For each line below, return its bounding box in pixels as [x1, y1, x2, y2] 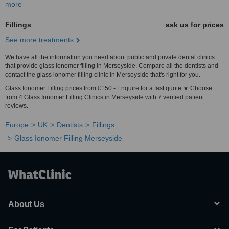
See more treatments [5, 36, 74, 44]
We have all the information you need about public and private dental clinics [5, 54, 215, 61]
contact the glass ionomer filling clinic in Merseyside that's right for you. [5, 71, 200, 78]
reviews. [5, 102, 28, 109]
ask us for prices [166, 20, 224, 29]
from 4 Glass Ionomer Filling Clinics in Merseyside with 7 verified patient [5, 94, 204, 101]
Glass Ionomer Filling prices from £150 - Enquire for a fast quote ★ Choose [5, 85, 212, 92]
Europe [5, 121, 29, 129]
